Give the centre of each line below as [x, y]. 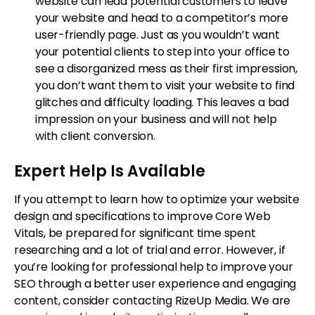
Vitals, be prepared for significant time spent [135, 233]
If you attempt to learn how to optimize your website [157, 199]
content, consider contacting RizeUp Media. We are [153, 300]
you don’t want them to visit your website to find [165, 85]
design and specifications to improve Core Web [142, 216]
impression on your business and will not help [156, 119]
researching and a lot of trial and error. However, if [150, 250]
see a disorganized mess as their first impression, [167, 68]
